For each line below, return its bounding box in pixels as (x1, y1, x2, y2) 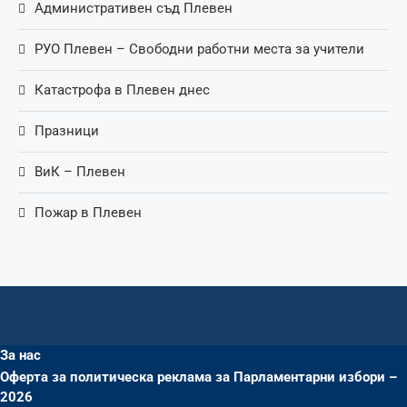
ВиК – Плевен (35, 163, 125, 180)
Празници (35, 122, 99, 139)
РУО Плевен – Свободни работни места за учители (35, 40, 364, 57)
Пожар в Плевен (35, 203, 142, 221)
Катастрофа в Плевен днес (35, 81, 210, 98)
